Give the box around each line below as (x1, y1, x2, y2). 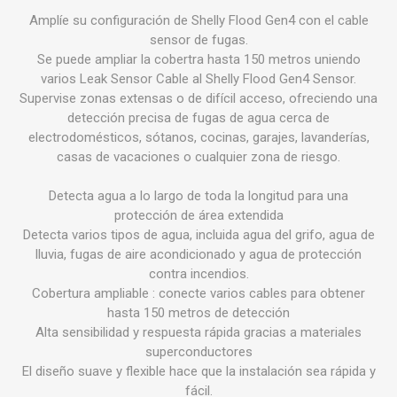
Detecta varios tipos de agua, (22, 227, 192, 244)
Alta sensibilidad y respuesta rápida (35, 324, 240, 341)
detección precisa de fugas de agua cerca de (67, 110, 330, 127)
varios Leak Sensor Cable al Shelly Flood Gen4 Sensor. (41, 71, 356, 88)
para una (294, 188, 348, 205)
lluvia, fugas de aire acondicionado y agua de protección (35, 246, 362, 263)
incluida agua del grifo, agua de (191, 227, 375, 244)
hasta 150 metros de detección (107, 305, 290, 322)
